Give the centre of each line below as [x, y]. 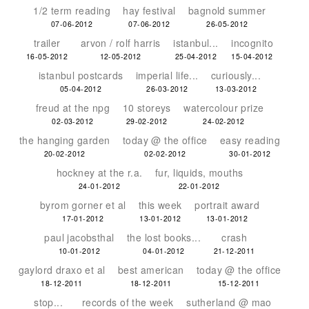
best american [151, 270]
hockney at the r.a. [99, 172]
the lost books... [164, 237]
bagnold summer [227, 10]
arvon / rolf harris [120, 43]
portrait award [227, 205]
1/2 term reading [72, 10]
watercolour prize [224, 108]
